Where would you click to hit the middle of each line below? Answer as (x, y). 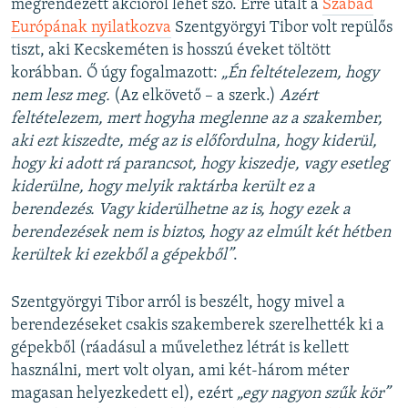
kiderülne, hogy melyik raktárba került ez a (163, 187)
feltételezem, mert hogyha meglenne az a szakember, (197, 118)
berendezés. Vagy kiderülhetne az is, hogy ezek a (181, 209)
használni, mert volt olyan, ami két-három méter (180, 371)
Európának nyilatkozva (91, 27)
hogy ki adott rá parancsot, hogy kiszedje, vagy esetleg (200, 164)
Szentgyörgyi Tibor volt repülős (282, 27)
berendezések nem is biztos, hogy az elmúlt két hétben (201, 232)
